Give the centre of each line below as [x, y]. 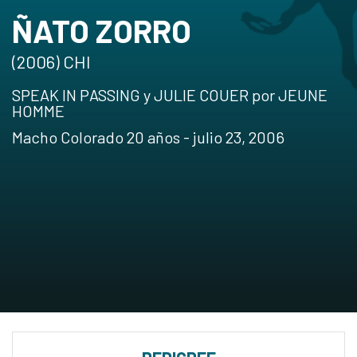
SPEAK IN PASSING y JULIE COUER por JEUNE [170, 95]
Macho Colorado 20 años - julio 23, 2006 [148, 137]
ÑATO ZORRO [102, 30]
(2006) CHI [51, 61]
